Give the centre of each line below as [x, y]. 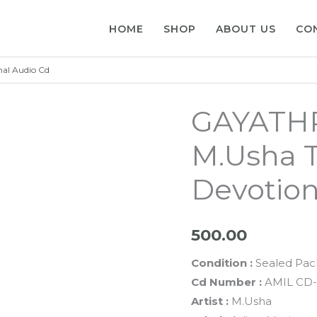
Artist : [211, 301]
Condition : [223, 263]
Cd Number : [227, 282]
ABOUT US [246, 29]
